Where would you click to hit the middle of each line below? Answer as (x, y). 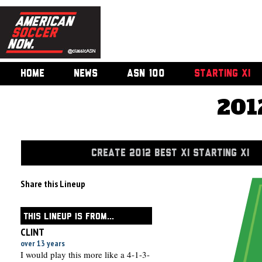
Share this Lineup (53, 184)
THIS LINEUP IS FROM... (69, 217)
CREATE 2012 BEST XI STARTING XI (170, 153)
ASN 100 (146, 74)
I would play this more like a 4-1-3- (85, 254)
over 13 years (43, 243)
